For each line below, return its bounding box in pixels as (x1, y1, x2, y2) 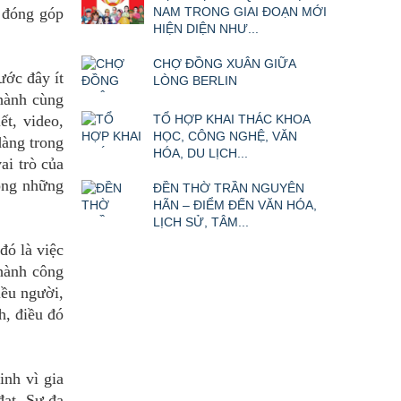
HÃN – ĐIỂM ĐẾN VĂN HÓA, (153, 198, 317, 213)
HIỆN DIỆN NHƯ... (153, 21, 259, 37)
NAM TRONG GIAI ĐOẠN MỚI (153, 4, 327, 20)
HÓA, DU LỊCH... (153, 146, 248, 161)
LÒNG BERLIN (153, 73, 237, 89)
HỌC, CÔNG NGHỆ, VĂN (153, 129, 297, 144)
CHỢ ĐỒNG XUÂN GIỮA (153, 56, 295, 72)
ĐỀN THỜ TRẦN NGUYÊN (153, 181, 304, 196)
